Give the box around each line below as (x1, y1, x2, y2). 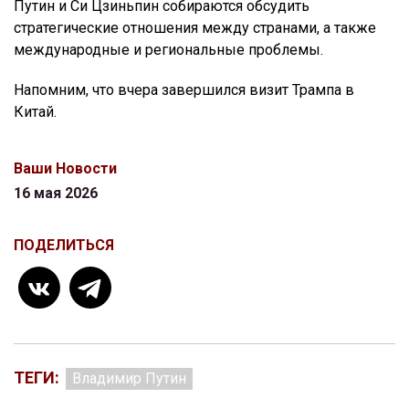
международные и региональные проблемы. (14, 41, 323, 59)
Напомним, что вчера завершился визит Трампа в (14, 81, 354, 100)
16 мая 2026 (14, 184, 98, 203)
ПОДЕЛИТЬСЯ (14, 236, 114, 255)
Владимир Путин (72, 370, 186, 388)
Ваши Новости (14, 160, 117, 178)
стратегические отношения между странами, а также (14, 19, 376, 37)
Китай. (14, 103, 57, 121)
